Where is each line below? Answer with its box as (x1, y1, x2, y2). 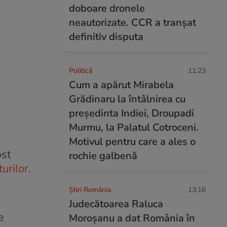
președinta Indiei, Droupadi (69, 106, 194, 120)
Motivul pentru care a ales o (69, 135, 196, 148)
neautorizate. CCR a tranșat (69, 16, 196, 29)
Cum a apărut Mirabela (69, 78, 174, 92)
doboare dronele (69, 2, 145, 15)
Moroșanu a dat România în (69, 211, 195, 225)
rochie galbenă (69, 149, 137, 163)
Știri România (69, 185, 111, 195)
